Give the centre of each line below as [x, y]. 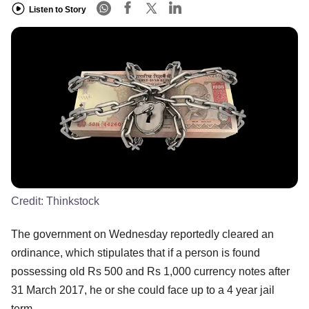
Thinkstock [73, 201]
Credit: [29, 201]
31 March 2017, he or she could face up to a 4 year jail [143, 290]
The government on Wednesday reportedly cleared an [142, 234]
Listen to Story [58, 9]
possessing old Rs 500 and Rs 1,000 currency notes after [150, 271]
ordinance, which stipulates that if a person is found [136, 252]
